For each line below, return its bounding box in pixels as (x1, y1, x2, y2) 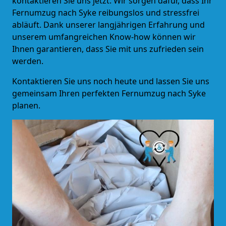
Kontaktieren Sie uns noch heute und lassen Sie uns (12, 75, 209, 87)
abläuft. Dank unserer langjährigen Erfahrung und (12, 19, 205, 30)
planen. (12, 99, 40, 111)
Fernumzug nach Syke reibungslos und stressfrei (12, 7, 199, 18)
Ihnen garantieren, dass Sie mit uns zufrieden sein (12, 43, 204, 54)
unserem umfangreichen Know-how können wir (12, 31, 196, 42)
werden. (12, 55, 43, 67)
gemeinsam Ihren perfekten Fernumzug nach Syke (12, 87, 206, 99)
